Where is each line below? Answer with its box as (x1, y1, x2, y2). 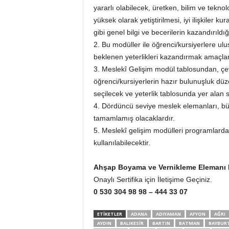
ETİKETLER (97, 211, 122, 217)
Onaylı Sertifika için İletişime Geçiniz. (93, 175, 212, 184)
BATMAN (178, 220, 200, 226)
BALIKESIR (120, 220, 144, 226)
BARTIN (152, 220, 170, 226)
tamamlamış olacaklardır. (93, 114, 175, 122)
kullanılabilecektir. (93, 139, 150, 147)
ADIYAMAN (155, 211, 181, 217)
